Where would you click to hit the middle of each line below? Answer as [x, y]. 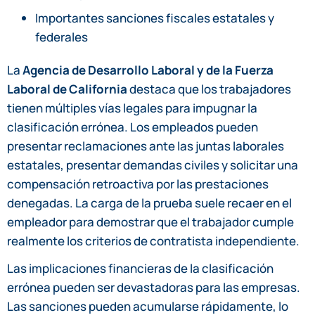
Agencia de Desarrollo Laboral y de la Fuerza [148, 70]
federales [62, 37]
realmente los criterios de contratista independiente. [153, 240]
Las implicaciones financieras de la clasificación [140, 268]
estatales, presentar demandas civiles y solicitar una [153, 165]
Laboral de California [67, 89]
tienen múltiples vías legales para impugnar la [132, 108]
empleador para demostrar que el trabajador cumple [150, 221]
